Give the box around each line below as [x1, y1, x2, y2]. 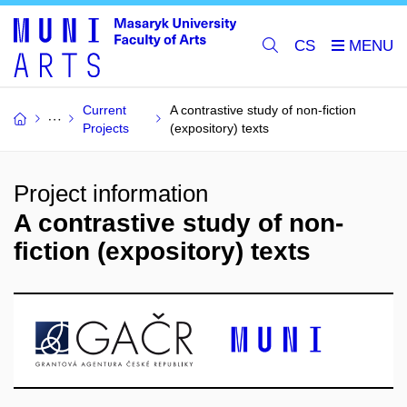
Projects [83, 121, 129, 135]
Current [83, 103, 126, 117]
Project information [14, 180, 208, 207]
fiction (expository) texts [14, 237, 311, 265]
